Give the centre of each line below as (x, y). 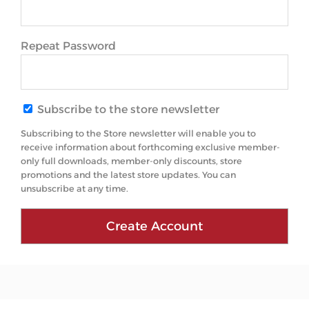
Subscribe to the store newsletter (127, 109)
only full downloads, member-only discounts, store (131, 161)
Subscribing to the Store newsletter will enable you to (138, 133)
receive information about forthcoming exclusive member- (150, 147)
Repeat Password (68, 46)
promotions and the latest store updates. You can (128, 175)
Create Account (154, 226)
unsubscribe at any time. (74, 188)
